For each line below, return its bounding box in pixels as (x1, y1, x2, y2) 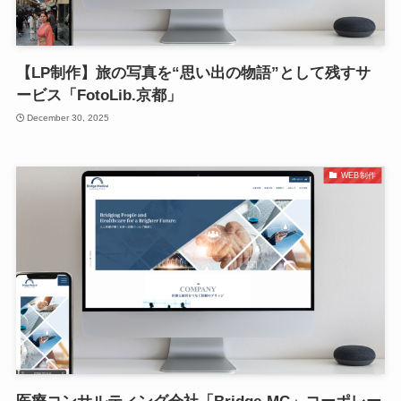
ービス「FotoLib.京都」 (15, 87, 182, 105)
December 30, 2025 (27, 112, 110, 123)
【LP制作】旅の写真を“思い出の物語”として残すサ (15, 64, 371, 82)
